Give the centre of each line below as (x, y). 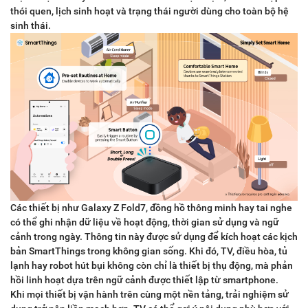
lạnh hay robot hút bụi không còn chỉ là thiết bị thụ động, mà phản (152, 265)
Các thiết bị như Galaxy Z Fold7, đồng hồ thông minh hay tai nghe (151, 207)
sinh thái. (31, 26)
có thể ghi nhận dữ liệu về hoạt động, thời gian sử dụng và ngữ (145, 222)
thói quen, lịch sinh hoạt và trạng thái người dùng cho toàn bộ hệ (150, 11)
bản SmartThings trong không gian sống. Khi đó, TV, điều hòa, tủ (149, 251)
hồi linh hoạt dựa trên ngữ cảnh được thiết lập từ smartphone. (144, 279)
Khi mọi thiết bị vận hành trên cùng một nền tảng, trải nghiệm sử (150, 294)
